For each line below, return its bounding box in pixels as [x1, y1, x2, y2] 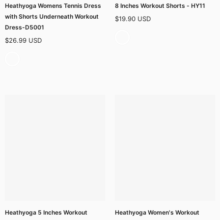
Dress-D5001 [5, 23, 44, 31]
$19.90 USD [115, 14, 151, 23]
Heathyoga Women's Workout [115, 208, 199, 216]
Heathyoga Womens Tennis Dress [5, 1, 101, 9]
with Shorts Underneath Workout [5, 12, 99, 20]
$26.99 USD [5, 36, 42, 44]
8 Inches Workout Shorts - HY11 [115, 1, 205, 9]
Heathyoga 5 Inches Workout [5, 208, 87, 216]
